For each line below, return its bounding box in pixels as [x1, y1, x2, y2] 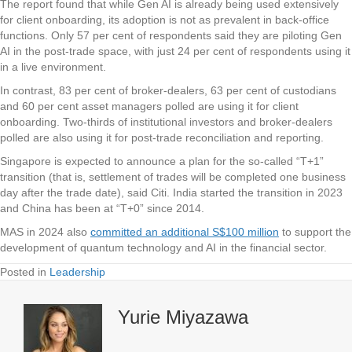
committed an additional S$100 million [90, 225, 279, 238]
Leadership [49, 265, 105, 278]
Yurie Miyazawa [118, 306, 248, 328]
